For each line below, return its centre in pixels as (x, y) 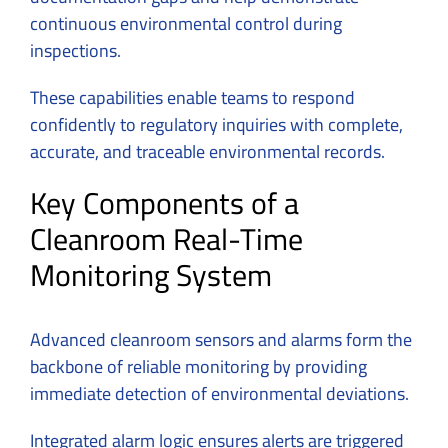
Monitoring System (151, 274)
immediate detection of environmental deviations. (219, 393)
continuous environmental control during (186, 23)
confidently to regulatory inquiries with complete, (216, 124)
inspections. (75, 50)
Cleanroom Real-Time (166, 238)
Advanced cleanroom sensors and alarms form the (221, 339)
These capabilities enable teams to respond (192, 97)
